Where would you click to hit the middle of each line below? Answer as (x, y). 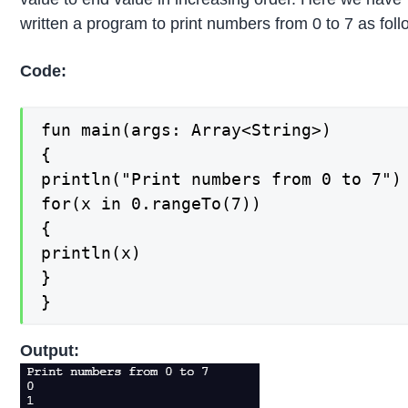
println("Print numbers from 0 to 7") (222, 179)
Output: (50, 350)
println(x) (92, 253)
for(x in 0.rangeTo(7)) (152, 204)
